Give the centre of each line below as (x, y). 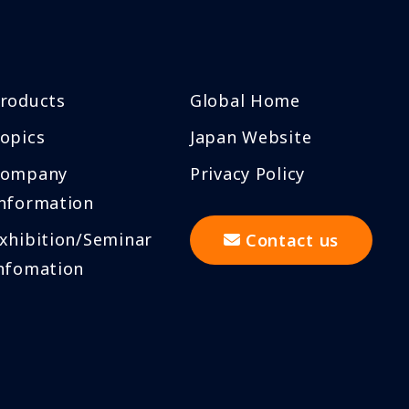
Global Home (245, 100)
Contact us (292, 240)
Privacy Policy (248, 173)
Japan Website (251, 136)
